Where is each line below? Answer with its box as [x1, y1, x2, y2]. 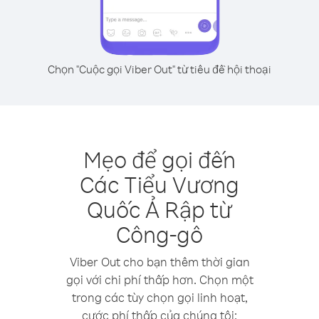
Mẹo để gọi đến [83, 145, 236, 174]
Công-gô [116, 219, 203, 249]
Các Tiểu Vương [80, 169, 239, 199]
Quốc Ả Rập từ [87, 194, 232, 224]
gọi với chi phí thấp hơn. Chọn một [66, 272, 253, 287]
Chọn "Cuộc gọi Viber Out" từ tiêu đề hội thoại [48, 62, 271, 76]
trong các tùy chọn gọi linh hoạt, [71, 290, 248, 305]
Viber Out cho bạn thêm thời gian [69, 254, 250, 269]
